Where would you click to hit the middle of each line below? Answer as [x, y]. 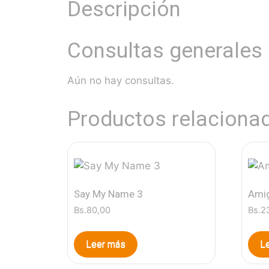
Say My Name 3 [108, 194]
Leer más [106, 244]
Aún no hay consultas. [121, 81]
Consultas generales [165, 51]
